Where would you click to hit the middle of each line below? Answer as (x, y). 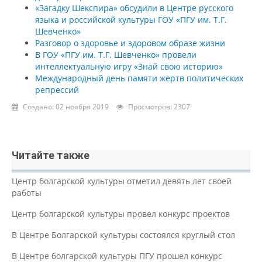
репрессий (57, 89)
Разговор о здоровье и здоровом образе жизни (130, 43)
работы (27, 192)
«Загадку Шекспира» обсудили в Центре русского (134, 8)
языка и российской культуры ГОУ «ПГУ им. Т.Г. (131, 19)
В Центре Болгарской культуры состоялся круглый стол (123, 235)
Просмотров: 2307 (159, 106)
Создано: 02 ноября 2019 (66, 106)
